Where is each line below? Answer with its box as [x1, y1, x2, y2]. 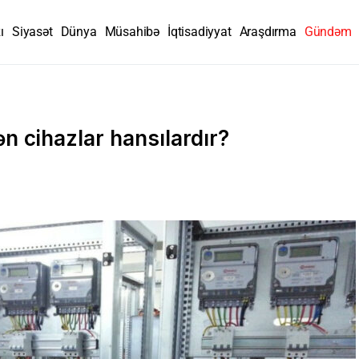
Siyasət [12, 24, 53, 39]
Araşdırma [239, 24, 296, 39]
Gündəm [304, 24, 352, 39]
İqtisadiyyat [167, 24, 232, 39]
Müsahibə [104, 24, 160, 39]
